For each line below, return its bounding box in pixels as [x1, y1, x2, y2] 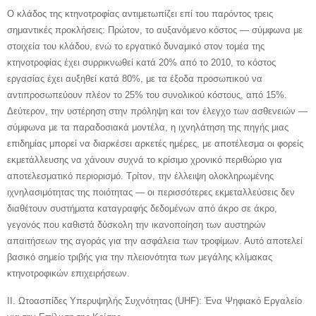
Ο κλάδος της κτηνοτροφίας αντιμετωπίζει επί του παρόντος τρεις [7, 8, 273, 19]
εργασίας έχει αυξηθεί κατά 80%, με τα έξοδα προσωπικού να [7, 73, 262, 84]
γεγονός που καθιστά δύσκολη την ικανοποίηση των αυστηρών [7, 219, 266, 230]
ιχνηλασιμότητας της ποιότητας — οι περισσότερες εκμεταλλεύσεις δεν [7, 186, 295, 197]
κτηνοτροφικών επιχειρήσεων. [7, 267, 130, 279]
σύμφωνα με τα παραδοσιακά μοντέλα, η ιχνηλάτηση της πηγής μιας [7, 121, 288, 133]
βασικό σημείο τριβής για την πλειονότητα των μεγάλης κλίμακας [7, 251, 272, 262]
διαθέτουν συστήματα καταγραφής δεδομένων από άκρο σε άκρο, [7, 202, 277, 214]
